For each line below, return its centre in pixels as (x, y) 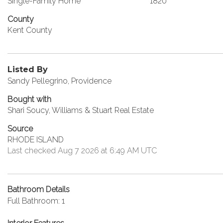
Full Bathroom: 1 (36, 201)
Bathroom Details (39, 189)
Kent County (30, 30)
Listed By (28, 69)
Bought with (29, 99)
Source (20, 129)
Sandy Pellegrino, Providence (59, 81)
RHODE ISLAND (36, 140)
